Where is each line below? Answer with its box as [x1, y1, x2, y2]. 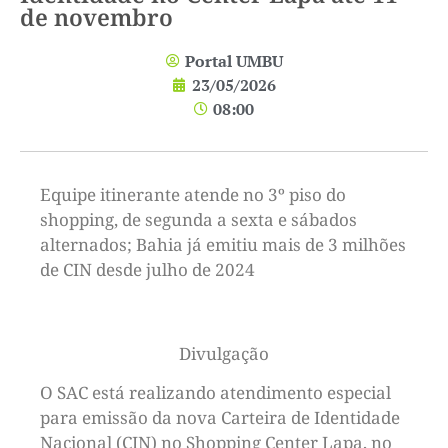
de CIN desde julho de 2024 [40, 257, 255, 281]
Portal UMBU [184, 49, 283, 72]
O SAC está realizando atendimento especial [40, 381, 391, 405]
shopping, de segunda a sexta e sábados [40, 207, 357, 231]
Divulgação [179, 341, 269, 365]
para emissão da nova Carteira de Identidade [40, 406, 400, 430]
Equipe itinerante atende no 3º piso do [40, 182, 346, 206]
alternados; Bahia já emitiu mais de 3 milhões [40, 232, 406, 256]
